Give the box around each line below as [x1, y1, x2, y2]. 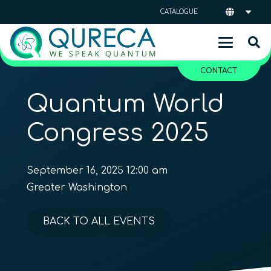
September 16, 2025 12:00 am [27, 165, 168, 176]
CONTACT [200, 67, 238, 75]
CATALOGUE [160, 8, 198, 15]
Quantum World [27, 91, 224, 117]
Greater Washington [27, 182, 127, 193]
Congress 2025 [27, 120, 209, 146]
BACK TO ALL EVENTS [43, 215, 155, 227]
